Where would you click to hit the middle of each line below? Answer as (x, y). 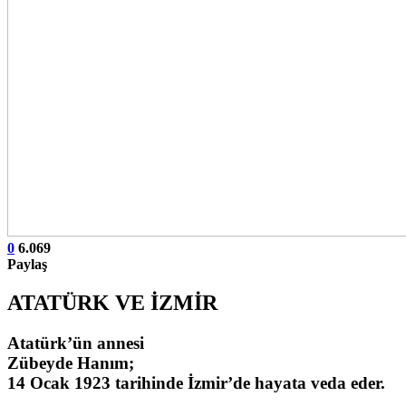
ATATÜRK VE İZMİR (112, 302)
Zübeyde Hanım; (71, 362)
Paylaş (27, 264)
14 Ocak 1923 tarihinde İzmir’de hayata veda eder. (196, 382)
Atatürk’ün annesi (76, 343)
